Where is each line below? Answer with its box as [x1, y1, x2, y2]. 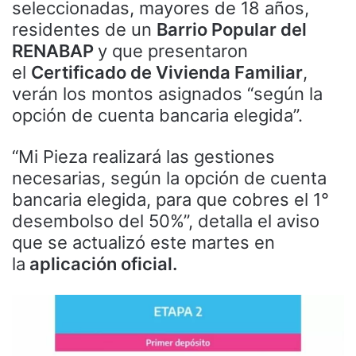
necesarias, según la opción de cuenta [12, 167, 327, 188]
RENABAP [12, 40, 98, 61]
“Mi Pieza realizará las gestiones [12, 145, 275, 167]
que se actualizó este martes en [12, 231, 275, 253]
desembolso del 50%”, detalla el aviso [12, 210, 319, 231]
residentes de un [12, 18, 157, 40]
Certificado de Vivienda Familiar [31, 61, 303, 83]
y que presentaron [98, 40, 248, 61]
